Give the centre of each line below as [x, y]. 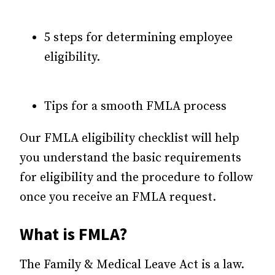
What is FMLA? [73, 234]
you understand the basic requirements [130, 158]
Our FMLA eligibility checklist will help [130, 138]
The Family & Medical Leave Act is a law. [132, 265]
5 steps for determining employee [138, 37]
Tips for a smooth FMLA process [135, 106]
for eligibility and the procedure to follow [136, 177]
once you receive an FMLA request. [118, 197]
